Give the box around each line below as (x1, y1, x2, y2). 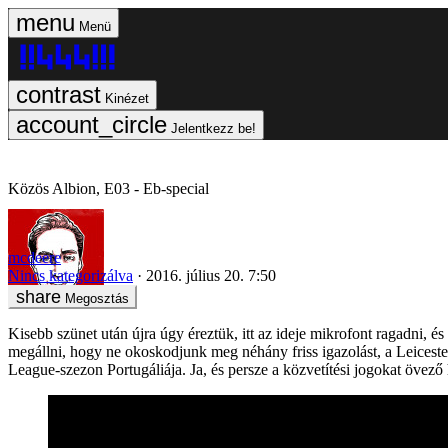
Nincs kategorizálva (8, 266, 133, 284)
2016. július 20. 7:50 (146, 266, 276, 284)
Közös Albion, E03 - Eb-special (8, 180, 209, 197)
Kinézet (105, 91, 149, 106)
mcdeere (8, 248, 61, 266)
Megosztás (65, 290, 129, 306)
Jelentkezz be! (171, 121, 256, 136)
